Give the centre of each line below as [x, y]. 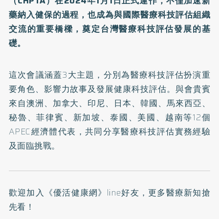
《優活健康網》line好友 [92, 192]
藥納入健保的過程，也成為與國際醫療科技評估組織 [109, 14]
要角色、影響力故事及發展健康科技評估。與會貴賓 [109, 89]
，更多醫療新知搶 [175, 192]
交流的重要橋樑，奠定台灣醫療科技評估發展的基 [109, 29]
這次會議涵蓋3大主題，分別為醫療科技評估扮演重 [109, 75]
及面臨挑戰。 [34, 145]
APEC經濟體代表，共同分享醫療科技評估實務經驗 [109, 131]
